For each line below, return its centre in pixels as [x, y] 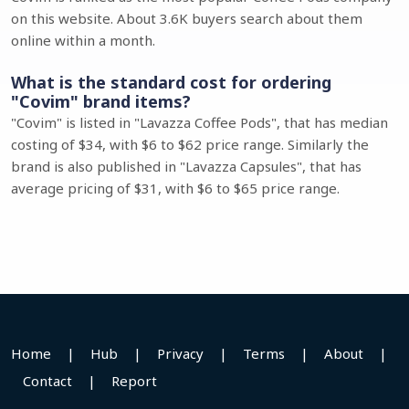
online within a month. [83, 40]
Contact [47, 381]
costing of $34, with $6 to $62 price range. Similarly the [190, 144]
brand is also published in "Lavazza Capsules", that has [186, 166]
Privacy [180, 353]
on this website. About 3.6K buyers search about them [187, 18]
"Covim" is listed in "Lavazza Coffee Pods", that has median [199, 122]
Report [134, 381]
